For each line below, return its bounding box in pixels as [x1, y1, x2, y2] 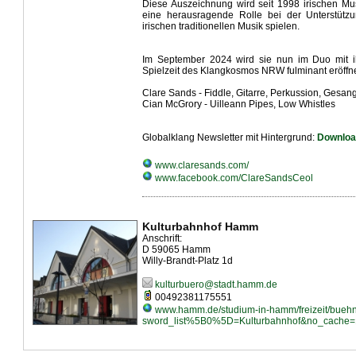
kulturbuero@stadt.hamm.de [153, 279, 277, 290]
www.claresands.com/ [153, 160, 249, 171]
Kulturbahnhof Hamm [142, 220, 258, 233]
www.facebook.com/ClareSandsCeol [153, 172, 313, 184]
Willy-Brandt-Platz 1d [142, 255, 233, 266]
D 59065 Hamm [142, 244, 211, 255]
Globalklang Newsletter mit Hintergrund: [142, 132, 317, 143]
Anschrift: [142, 233, 182, 244]
